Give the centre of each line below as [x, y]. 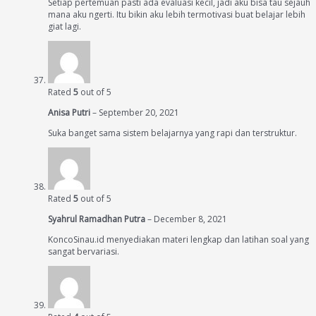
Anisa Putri [70, 113]
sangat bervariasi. [84, 252]
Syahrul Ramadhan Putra [98, 219]
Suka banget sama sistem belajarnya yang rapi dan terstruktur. [172, 133]
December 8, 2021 [190, 219]
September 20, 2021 [139, 113]
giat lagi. [65, 27]
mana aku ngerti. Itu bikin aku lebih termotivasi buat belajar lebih [177, 15]
